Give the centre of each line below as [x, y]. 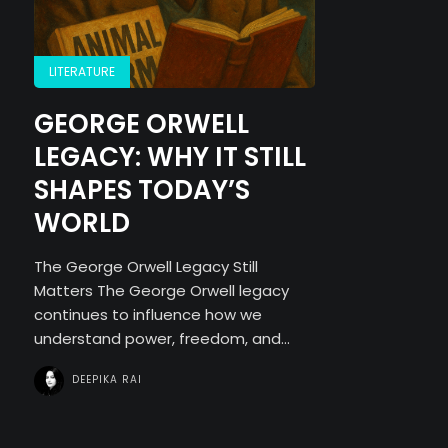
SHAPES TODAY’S [141, 190]
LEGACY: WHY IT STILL [169, 157]
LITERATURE [81, 71]
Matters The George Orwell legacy [161, 290]
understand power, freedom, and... [161, 338]
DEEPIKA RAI [106, 379]
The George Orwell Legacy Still [145, 266]
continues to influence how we [147, 314]
